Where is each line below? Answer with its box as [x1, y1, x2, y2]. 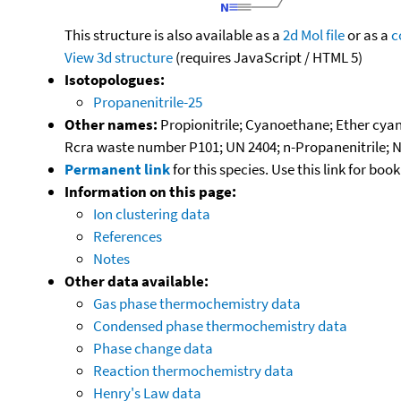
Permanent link [64, 158, 170, 179]
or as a [345, 24, 391, 45]
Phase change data [93, 337, 213, 358]
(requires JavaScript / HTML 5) [173, 47, 363, 67]
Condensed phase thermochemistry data [93, 315, 347, 336]
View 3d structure [64, 47, 173, 67]
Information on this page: [64, 181, 236, 201]
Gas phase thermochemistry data [93, 293, 301, 313]
